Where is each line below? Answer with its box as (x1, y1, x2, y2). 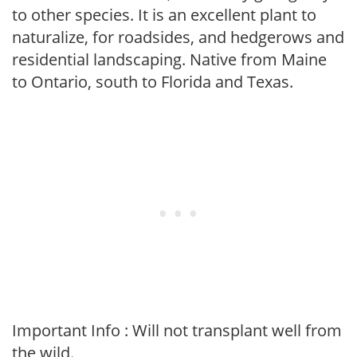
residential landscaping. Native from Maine (12, 49, 327, 70)
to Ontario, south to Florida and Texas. (12, 71, 293, 92)
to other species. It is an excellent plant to (12, 4, 316, 25)
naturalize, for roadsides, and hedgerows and (12, 26, 344, 48)
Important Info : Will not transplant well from (12, 320, 342, 341)
